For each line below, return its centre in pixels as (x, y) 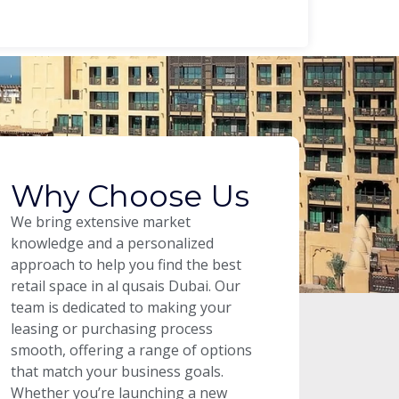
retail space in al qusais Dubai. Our (126, 285)
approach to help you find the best (126, 264)
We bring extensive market (101, 221)
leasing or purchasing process (112, 328)
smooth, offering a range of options (132, 350)
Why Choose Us (130, 195)
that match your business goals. (118, 371)
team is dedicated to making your (122, 307)
